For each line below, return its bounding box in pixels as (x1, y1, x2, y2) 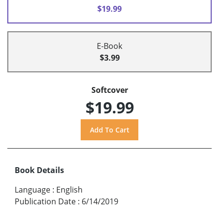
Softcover (91, 85, 128, 96)
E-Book (97, 41, 122, 52)
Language (15, 184, 50, 195)
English (56, 184, 83, 195)
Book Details (15, 164, 64, 175)
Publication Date (15, 196, 76, 207)
